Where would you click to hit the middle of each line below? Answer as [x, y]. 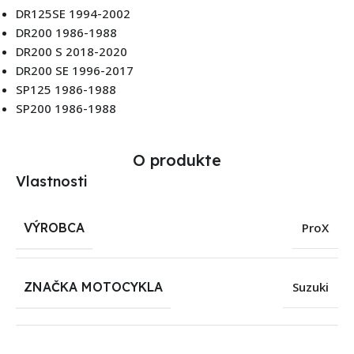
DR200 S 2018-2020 [72, 51]
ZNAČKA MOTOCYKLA [93, 286]
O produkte [177, 160]
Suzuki [311, 286]
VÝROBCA [54, 227]
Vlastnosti [51, 181]
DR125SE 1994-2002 [73, 13]
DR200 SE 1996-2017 [75, 70]
